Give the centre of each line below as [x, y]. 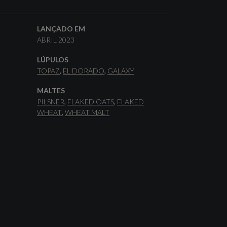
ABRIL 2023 [56, 40]
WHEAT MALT [87, 112]
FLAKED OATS [91, 102]
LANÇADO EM [61, 29]
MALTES [51, 90]
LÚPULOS [53, 60]
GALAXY [121, 71]
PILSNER [51, 102]
